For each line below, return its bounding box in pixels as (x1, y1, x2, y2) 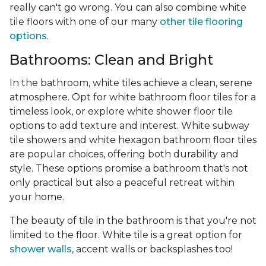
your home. (9, 191, 64, 203)
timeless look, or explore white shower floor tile (9, 106, 233, 118)
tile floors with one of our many (9, 16, 160, 28)
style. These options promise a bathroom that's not (9, 163, 248, 175)
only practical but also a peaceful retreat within (9, 177, 235, 189)
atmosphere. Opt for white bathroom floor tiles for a (9, 91, 256, 103)
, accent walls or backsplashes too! (72, 243, 233, 255)
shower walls (9, 243, 72, 255)
